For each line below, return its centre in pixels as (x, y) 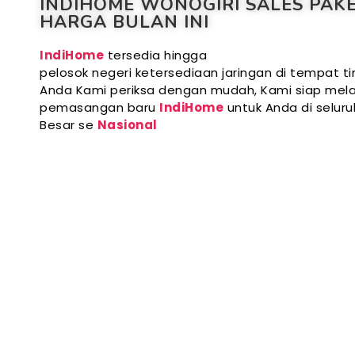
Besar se (69, 125)
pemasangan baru (99, 108)
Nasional (127, 125)
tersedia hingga (157, 55)
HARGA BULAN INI (124, 23)
